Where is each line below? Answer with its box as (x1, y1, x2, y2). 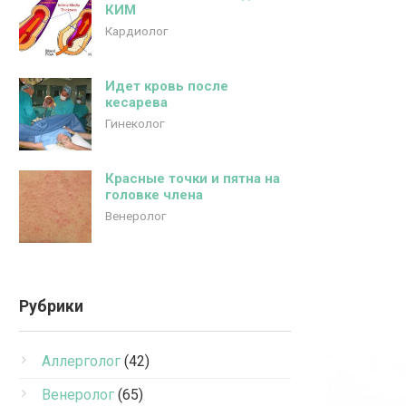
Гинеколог (105, 116, 164, 130)
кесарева (105, 94, 168, 111)
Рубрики (19, 297, 83, 315)
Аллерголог (42, 353, 121, 370)
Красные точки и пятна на (105, 170, 280, 187)
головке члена (105, 187, 203, 203)
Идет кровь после (105, 78, 228, 94)
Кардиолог (105, 24, 168, 38)
